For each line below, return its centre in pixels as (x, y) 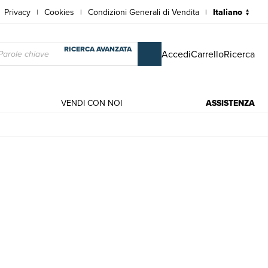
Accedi (176, 54)
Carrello (207, 54)
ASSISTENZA (230, 103)
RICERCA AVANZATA (98, 49)
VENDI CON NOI (91, 103)
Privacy (17, 12)
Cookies (59, 12)
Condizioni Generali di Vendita (144, 12)
